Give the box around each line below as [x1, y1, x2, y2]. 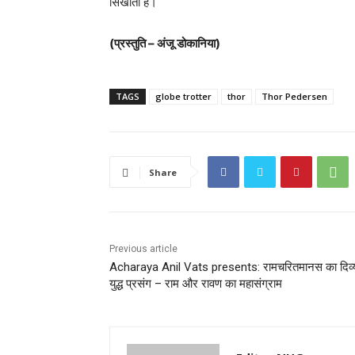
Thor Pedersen [261, 90, 327, 103]
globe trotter [155, 90, 212, 103]
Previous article [109, 243, 177, 255]
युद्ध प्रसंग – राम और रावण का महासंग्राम [109, 277, 282, 292]
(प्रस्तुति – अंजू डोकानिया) [109, 36, 220, 52]
